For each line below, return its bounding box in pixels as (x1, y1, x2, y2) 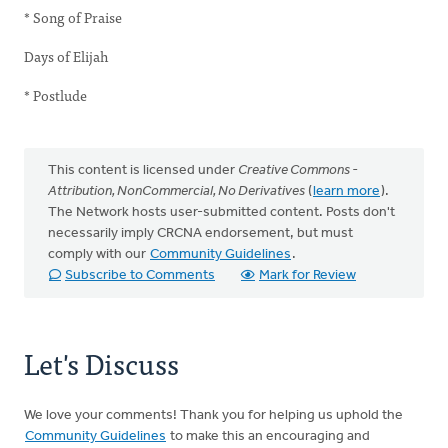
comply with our (48, 247, 149, 262)
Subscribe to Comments (65, 268, 215, 283)
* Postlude (24, 84, 87, 106)
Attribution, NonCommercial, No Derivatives (48, 184, 305, 199)
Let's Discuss (24, 340, 179, 386)
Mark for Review (259, 268, 356, 283)
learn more (313, 184, 380, 199)
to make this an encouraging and (167, 429, 370, 444)
